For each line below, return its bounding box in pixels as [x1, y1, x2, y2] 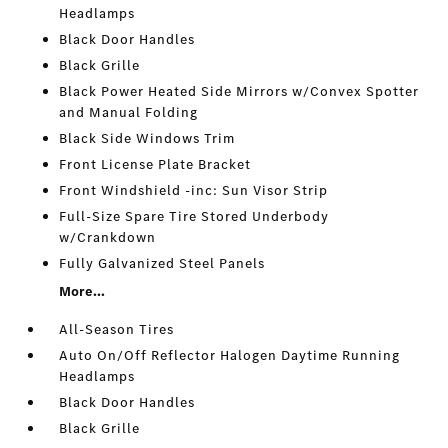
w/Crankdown [59, 228, 157, 247]
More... [59, 282, 106, 301]
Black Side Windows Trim [59, 129, 236, 148]
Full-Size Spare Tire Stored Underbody [59, 207, 330, 226]
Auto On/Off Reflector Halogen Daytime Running [59, 346, 401, 365]
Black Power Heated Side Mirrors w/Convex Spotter [59, 82, 420, 101]
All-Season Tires [59, 320, 175, 339]
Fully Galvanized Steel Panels [59, 254, 266, 273]
